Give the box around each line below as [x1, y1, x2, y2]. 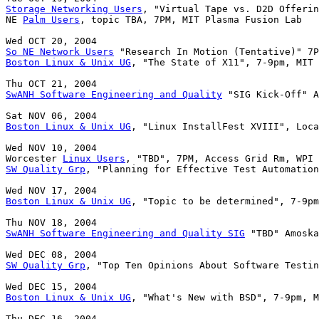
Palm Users [23, 14, 80, 26]
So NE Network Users [6, 46, 114, 58]
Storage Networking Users [6, 4, 142, 15]
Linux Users [63, 153, 125, 164]
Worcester [6, 153, 63, 164]
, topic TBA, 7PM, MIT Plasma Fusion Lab [80, 14, 302, 26]
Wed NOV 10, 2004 [6, 142, 97, 154]
